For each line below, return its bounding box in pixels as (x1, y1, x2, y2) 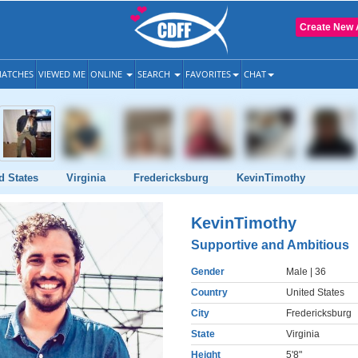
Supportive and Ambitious (191, 238, 349, 252)
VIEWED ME (38, 68, 86, 80)
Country (191, 287, 228, 298)
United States (286, 287, 344, 298)
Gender (191, 266, 225, 277)
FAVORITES (185, 68, 231, 80)
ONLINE (90, 68, 125, 80)
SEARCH (137, 68, 173, 80)
